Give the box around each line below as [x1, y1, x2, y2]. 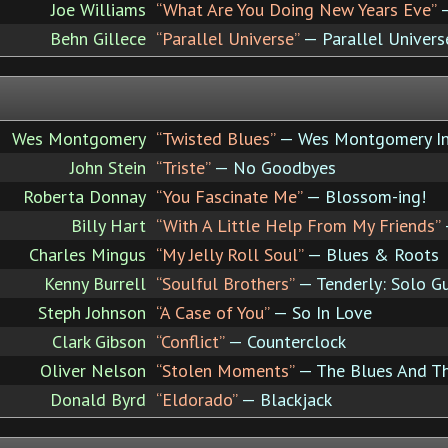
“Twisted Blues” [156, 126, 275, 150]
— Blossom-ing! [302, 184, 426, 208]
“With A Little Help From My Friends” [156, 213, 440, 237]
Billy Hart [71, 213, 146, 237]
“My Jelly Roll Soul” [156, 242, 303, 266]
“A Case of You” [156, 300, 269, 324]
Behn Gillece [50, 26, 146, 50]
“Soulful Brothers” [156, 271, 294, 295]
